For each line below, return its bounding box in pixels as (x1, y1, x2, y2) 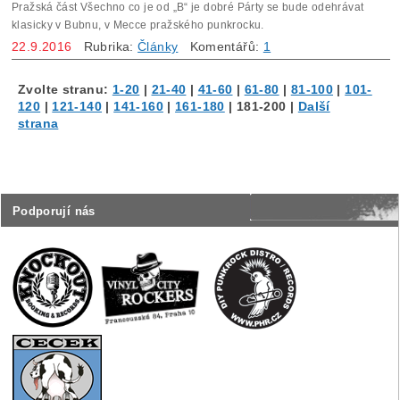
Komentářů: (178, 39, 263, 54)
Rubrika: (71, 39, 138, 54)
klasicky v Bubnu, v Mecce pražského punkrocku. (12, 19, 264, 32)
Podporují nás (12, 204, 96, 219)
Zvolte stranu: (18, 81, 112, 96)
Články (137, 39, 179, 54)
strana (18, 115, 59, 130)
